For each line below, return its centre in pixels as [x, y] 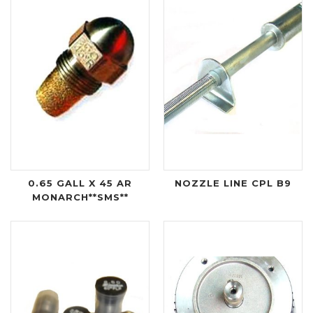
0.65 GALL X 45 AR [80, 183]
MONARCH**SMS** [80, 197]
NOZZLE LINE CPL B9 [233, 183]
